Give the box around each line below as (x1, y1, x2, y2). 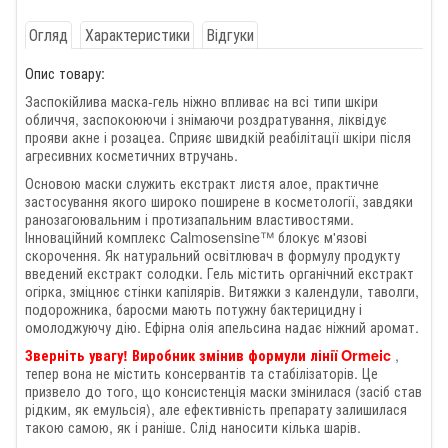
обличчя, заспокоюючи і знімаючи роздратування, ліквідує (25, 107, 387, 129)
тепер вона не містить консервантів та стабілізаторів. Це (25, 361, 378, 383)
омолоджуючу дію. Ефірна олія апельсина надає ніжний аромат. (25, 315, 419, 337)
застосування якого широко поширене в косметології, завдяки (25, 189, 413, 211)
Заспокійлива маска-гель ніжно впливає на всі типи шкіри (25, 89, 378, 111)
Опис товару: (25, 61, 105, 83)
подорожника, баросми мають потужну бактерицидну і (25, 297, 362, 319)
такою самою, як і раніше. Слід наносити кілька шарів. (25, 415, 361, 437)
